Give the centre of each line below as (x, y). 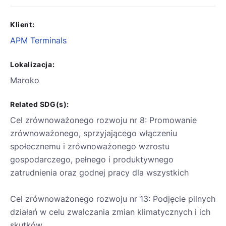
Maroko (25, 80)
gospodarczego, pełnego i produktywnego (92, 160)
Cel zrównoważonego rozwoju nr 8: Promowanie (103, 120)
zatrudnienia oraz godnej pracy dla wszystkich (99, 173)
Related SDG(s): (40, 104)
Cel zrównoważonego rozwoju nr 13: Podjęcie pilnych (113, 199)
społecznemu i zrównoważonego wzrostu (90, 147)
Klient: (22, 25)
